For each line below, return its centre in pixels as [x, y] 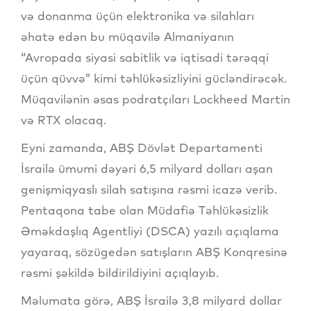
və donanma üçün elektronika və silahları [137, 16]
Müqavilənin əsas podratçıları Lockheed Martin [155, 99]
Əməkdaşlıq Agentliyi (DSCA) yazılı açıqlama [150, 231]
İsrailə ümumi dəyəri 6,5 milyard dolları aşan [147, 169]
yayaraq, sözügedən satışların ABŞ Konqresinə [154, 252]
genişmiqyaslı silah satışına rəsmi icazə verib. [149, 190]
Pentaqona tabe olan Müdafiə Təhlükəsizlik [145, 210]
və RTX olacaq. [64, 120]
